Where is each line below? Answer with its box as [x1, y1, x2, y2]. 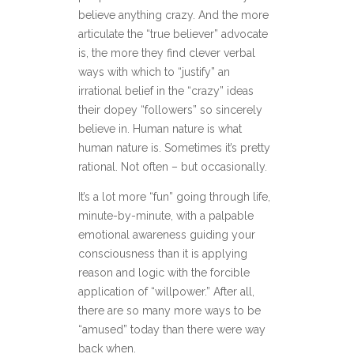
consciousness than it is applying [78, 247, 247, 260]
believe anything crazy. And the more [78, 9, 269, 21]
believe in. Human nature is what [78, 122, 242, 135]
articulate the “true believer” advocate [78, 28, 268, 40]
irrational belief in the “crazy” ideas [78, 85, 254, 97]
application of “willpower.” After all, [78, 285, 254, 298]
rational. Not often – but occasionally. [78, 160, 267, 173]
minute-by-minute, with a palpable [78, 209, 254, 222]
